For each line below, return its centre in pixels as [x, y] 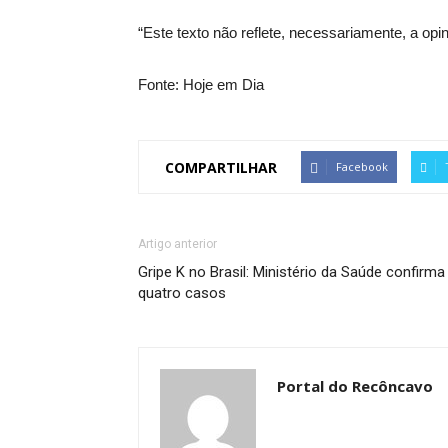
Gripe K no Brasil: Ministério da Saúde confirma [291, 272]
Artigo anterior [177, 244]
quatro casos [182, 293]
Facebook [362, 166]
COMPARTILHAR [221, 167]
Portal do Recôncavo [355, 386]
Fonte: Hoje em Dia [201, 84]
